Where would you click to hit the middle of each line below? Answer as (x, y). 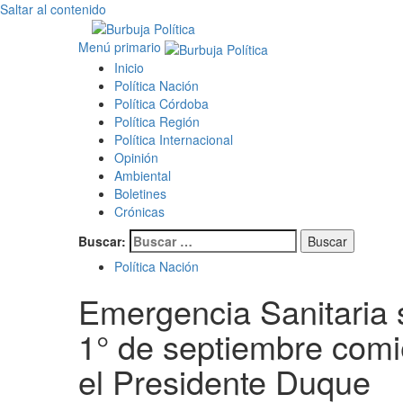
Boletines (140, 193)
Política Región (157, 121)
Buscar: (102, 241)
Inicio (129, 67)
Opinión (136, 157)
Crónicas (139, 211)
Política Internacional (174, 139)
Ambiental (143, 175)
